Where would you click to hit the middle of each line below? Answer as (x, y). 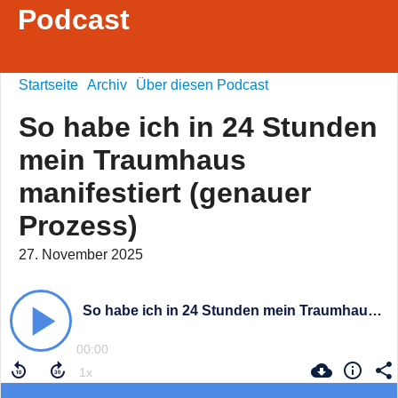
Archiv (107, 85)
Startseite (48, 85)
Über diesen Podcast (202, 85)
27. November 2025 (81, 255)
